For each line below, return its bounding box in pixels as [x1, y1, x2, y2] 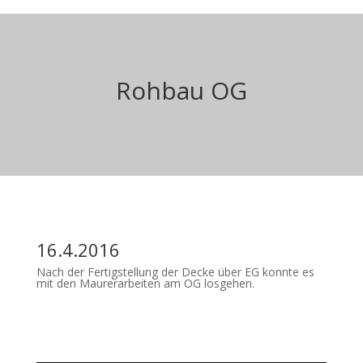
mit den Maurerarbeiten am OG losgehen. [36, 275, 254, 292]
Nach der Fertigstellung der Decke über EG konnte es [36, 264, 314, 280]
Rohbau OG [115, 74, 247, 108]
